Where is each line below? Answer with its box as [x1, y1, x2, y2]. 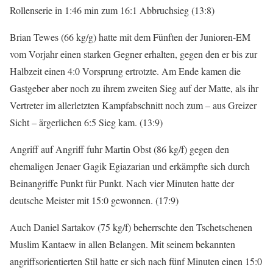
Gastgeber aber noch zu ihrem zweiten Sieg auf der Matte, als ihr [10, 82, 258, 95]
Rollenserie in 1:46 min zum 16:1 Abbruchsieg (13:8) [10, 4, 214, 17]
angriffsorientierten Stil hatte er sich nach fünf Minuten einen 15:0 [10, 255, 262, 268]
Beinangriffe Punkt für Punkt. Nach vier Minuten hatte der [10, 177, 234, 190]
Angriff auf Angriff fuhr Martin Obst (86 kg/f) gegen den [10, 143, 229, 156]
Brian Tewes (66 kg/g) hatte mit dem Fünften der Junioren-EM [10, 30, 250, 44]
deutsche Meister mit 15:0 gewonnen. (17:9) [10, 194, 179, 207]
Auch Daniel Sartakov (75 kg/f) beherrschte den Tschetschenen [10, 221, 252, 234]
